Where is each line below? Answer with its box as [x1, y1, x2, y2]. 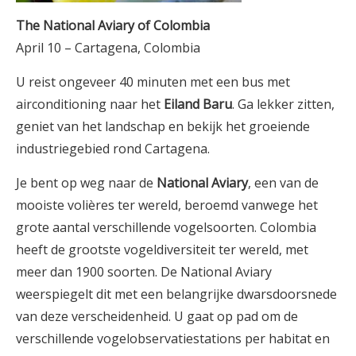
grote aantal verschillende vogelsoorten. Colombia [16, 219, 316, 236]
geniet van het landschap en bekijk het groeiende [16, 118, 310, 135]
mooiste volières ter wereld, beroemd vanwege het [16, 196, 318, 214]
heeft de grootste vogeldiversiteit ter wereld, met [16, 241, 308, 258]
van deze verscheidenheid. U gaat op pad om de [16, 308, 298, 325]
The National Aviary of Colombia [16, 17, 210, 34]
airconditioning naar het [16, 95, 161, 113]
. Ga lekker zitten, [232, 95, 335, 113]
